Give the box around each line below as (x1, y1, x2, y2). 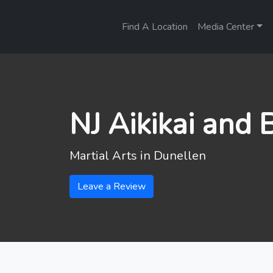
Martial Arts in (69, 147, 154, 164)
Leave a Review (77, 180, 146, 193)
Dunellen (154, 147, 206, 164)
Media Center (197, 20, 255, 34)
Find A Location (122, 20, 188, 34)
